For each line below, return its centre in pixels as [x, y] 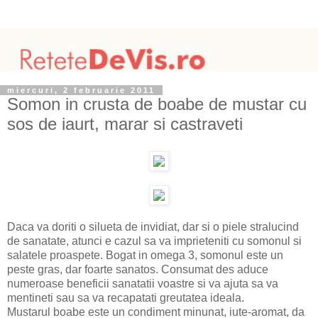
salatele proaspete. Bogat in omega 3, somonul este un [145, 256]
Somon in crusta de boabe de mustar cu [157, 104]
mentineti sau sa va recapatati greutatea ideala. [126, 298]
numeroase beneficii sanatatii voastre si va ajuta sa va [143, 284]
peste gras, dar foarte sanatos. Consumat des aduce [138, 270]
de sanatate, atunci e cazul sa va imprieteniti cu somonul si [154, 241]
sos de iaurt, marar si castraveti [125, 124]
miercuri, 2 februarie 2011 [81, 90]
